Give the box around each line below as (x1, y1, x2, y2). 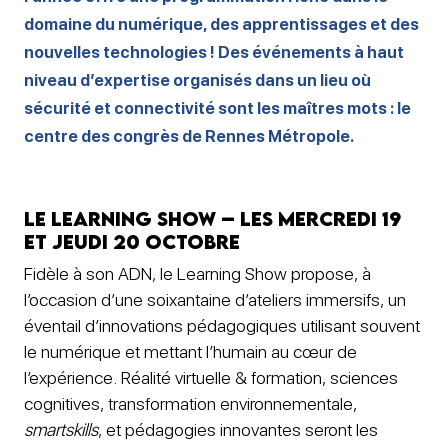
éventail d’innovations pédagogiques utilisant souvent (24, 315, 420, 337)
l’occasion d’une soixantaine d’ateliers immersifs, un (24, 289, 406, 311)
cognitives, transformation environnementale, (24, 393, 357, 415)
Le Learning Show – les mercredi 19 (24, 206, 401, 230)
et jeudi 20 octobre (24, 229, 240, 253)
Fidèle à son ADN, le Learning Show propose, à (24, 263, 371, 285)
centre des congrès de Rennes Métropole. (24, 126, 354, 146)
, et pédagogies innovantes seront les (98, 419, 378, 441)
